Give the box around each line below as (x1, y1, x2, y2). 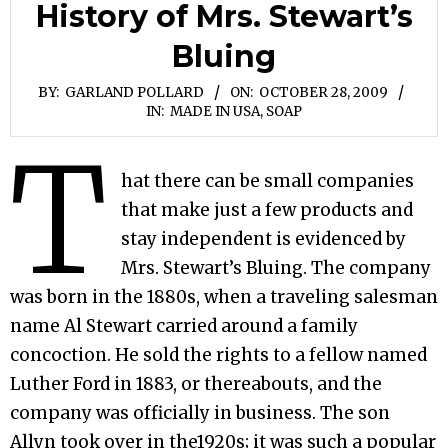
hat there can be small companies (121, 169, 415, 192)
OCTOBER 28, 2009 (258, 83, 388, 101)
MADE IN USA (170, 102, 260, 120)
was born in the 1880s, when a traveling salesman (10, 285, 438, 308)
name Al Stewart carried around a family (10, 314, 358, 337)
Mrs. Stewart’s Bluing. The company (121, 256, 432, 279)
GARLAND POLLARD (64, 83, 204, 101)
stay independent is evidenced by (121, 227, 407, 250)
